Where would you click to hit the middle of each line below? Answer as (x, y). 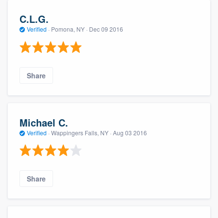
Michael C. (44, 122)
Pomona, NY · (69, 29)
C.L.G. (34, 19)
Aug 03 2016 (130, 132)
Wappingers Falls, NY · (81, 132)
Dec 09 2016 (106, 29)
